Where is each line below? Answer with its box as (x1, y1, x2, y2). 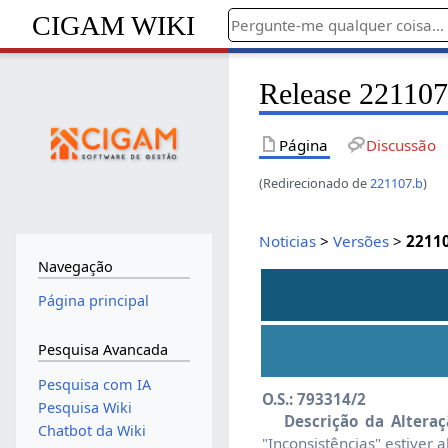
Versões (333, 230, 390, 251)
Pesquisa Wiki (37, 397, 132, 417)
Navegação (37, 256, 113, 276)
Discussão (365, 134, 436, 155)
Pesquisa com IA (37, 374, 151, 394)
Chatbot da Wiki (37, 421, 146, 440)
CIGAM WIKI (32, 9, 196, 41)
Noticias (259, 230, 317, 251)
